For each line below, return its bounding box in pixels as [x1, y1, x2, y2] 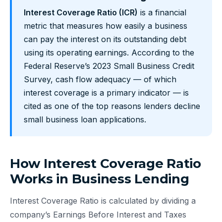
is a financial [138, 7, 186, 18]
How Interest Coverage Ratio [10, 156, 201, 172]
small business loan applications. [24, 114, 146, 125]
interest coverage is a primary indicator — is [24, 88, 189, 98]
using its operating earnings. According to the [24, 48, 194, 58]
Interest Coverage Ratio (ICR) [24, 7, 138, 18]
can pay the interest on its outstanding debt [24, 34, 186, 45]
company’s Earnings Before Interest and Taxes [10, 210, 186, 220]
